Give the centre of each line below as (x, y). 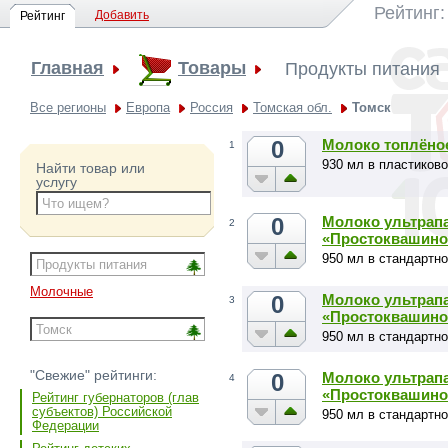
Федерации (65, 426)
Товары (212, 68)
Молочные (61, 292)
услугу (56, 181)
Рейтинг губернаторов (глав (115, 398)
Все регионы (68, 108)
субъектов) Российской (102, 412)
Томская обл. (292, 108)
